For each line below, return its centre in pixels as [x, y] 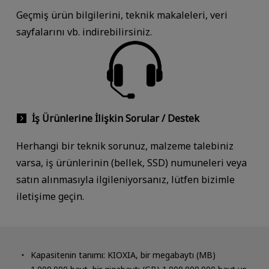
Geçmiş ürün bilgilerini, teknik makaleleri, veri [122, 15]
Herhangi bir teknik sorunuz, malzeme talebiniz [125, 146]
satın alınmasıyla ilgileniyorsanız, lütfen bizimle [125, 180]
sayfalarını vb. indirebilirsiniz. [84, 32]
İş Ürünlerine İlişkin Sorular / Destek [115, 119]
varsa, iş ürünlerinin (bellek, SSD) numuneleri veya [131, 163]
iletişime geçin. [50, 197]
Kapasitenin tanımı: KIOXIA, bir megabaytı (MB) [123, 255]
